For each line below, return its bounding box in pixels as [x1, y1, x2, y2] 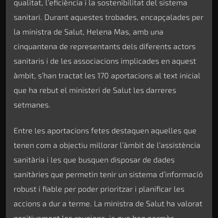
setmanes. [14, 100, 51, 109]
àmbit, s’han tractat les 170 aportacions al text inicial [14, 71, 200, 80]
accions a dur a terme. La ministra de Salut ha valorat [14, 198, 202, 208]
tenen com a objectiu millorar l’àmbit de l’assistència [14, 140, 200, 149]
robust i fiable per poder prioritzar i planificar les [14, 183, 184, 193]
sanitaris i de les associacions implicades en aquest [14, 56, 196, 66]
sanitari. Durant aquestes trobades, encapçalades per [14, 12, 203, 22]
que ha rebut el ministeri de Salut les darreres [14, 85, 176, 95]
